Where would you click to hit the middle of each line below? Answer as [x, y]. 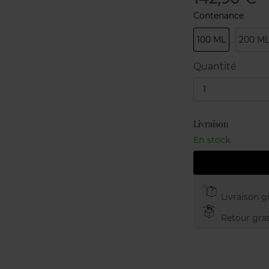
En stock [212, 140]
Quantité [215, 66]
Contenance [218, 16]
